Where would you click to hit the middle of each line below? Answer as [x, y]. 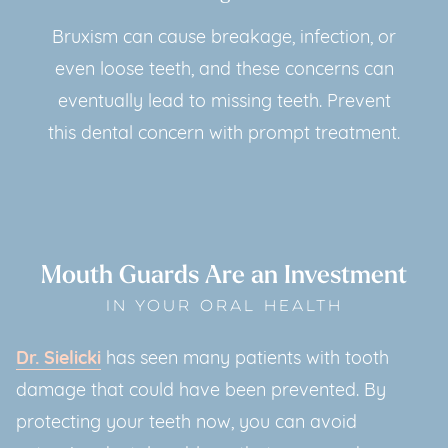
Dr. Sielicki [58, 360]
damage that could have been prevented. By [201, 392]
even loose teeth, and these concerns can [224, 70]
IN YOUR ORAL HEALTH [224, 307]
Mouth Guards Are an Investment [224, 276]
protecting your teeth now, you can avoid [186, 424]
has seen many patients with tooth [245, 360]
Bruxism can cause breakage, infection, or [224, 38]
